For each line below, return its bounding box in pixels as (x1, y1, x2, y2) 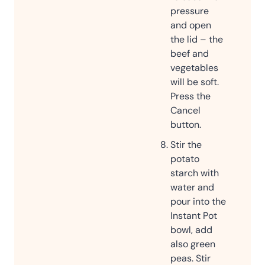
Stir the (170, 138, 202, 151)
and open (170, 18, 211, 31)
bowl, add (170, 223, 212, 236)
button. (170, 118, 201, 131)
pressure (170, 4, 209, 17)
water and (170, 180, 214, 193)
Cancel (170, 104, 201, 117)
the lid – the (170, 33, 223, 46)
